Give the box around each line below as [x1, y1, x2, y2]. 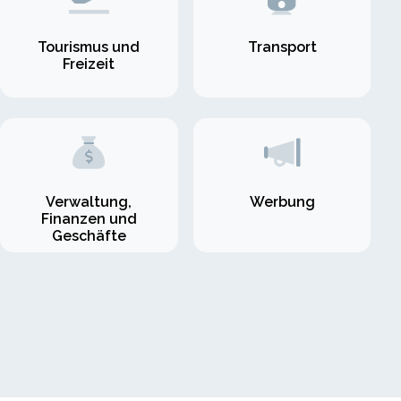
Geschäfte [51, 226, 126, 244]
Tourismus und [38, 38, 141, 56]
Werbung [249, 192, 315, 210]
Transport [247, 38, 317, 56]
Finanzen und [40, 209, 137, 227]
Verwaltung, [46, 192, 132, 210]
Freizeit [63, 55, 115, 73]
